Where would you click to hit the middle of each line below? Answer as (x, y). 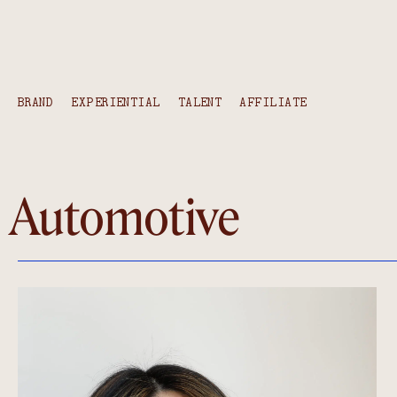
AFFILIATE (273, 102)
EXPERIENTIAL (116, 102)
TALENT (200, 102)
